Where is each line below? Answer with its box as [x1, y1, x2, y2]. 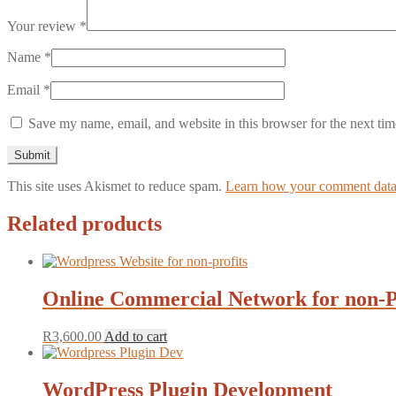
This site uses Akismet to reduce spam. [7, 179, 225, 194]
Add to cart [104, 328, 167, 344]
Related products [7, 212, 162, 236]
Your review [7, 19, 80, 34]
